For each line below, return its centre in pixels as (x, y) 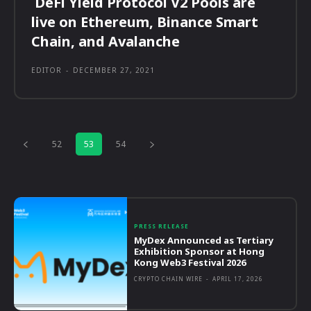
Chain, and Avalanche (106, 42)
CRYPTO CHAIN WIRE (169, 278)
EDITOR (47, 70)
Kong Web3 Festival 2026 (190, 262)
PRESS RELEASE (162, 226)
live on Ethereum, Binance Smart (145, 22)
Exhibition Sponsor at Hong (200, 251)
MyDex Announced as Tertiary (204, 240)
